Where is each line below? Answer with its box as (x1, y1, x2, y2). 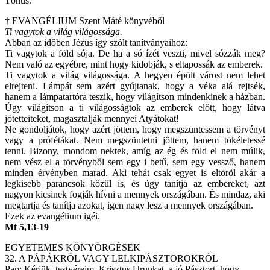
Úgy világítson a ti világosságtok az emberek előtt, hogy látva (5, 102, 265, 113)
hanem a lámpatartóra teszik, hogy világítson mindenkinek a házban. (5, 92, 265, 102)
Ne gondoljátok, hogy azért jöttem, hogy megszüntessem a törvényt (5, 124, 265, 135)
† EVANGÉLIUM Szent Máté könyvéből (5, 16, 165, 27)
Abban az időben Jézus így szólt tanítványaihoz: (5, 37, 187, 48)
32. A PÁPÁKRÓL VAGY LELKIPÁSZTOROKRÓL (5, 253, 218, 264)
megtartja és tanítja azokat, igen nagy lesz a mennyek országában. (5, 200, 253, 211)
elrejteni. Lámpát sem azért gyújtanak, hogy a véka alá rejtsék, (5, 81, 265, 92)
